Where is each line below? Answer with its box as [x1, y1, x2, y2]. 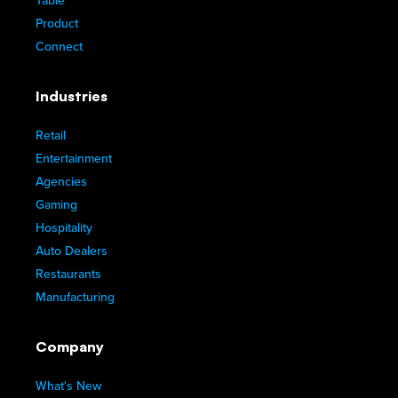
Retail [36, 128, 66, 144]
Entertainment [36, 151, 112, 167]
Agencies [36, 174, 87, 190]
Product [36, 16, 78, 32]
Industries [36, 87, 107, 106]
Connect [36, 39, 83, 55]
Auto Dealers [36, 243, 107, 259]
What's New [36, 378, 101, 394]
